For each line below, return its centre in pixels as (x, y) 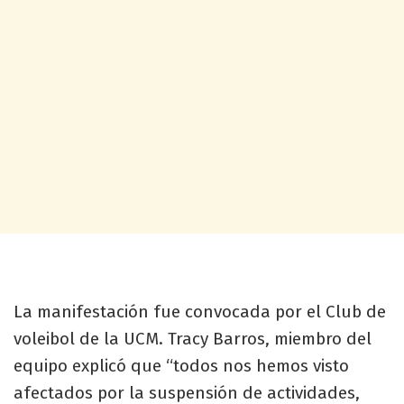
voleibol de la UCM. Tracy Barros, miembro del (193, 338)
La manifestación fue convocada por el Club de (200, 311)
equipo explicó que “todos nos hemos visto (181, 365)
